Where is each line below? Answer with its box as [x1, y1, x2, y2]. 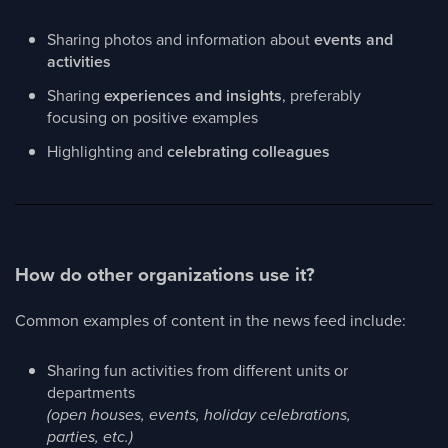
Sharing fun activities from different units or [47, 359, 348, 381]
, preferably [282, 84, 361, 106]
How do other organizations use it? [15, 260, 315, 288]
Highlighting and [47, 140, 167, 162]
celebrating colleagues [167, 140, 330, 163]
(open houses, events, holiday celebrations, [47, 403, 351, 426]
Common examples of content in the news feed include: [15, 309, 406, 331]
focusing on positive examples [47, 106, 258, 128]
